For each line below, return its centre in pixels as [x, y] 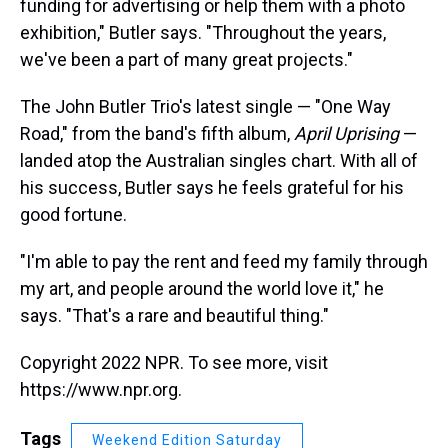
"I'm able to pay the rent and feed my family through [224, 261]
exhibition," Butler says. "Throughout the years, [203, 32]
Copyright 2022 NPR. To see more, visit [174, 362]
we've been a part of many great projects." [186, 59]
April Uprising [346, 133]
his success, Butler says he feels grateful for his [212, 187]
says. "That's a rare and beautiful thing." [174, 315]
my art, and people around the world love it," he [202, 288]
